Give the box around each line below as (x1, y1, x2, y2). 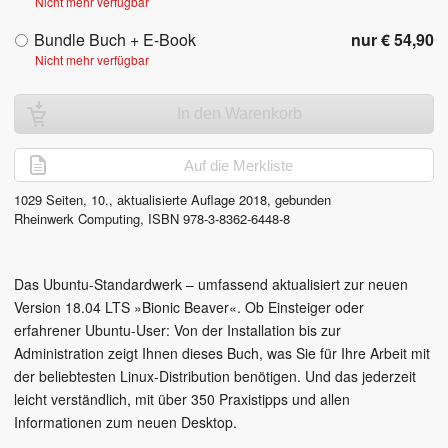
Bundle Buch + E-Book (34, 28, 196, 52)
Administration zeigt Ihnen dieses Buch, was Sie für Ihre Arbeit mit (14, 343, 430, 364)
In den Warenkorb (176, 105, 302, 123)
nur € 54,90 (351, 28, 434, 52)
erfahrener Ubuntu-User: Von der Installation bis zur (14, 320, 341, 341)
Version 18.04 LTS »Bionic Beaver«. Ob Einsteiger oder (14, 297, 364, 318)
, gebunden (267, 190, 331, 210)
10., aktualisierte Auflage (91, 190, 235, 210)
